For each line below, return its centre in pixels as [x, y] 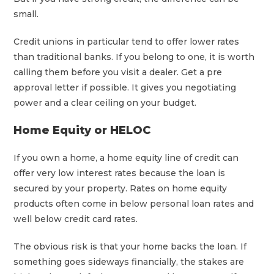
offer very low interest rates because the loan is [120, 173]
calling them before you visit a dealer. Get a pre [118, 72]
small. [26, 14]
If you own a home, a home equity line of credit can [126, 157]
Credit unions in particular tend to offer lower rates [127, 41]
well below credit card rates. [76, 219]
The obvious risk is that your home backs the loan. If [130, 246]
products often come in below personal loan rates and [134, 203]
